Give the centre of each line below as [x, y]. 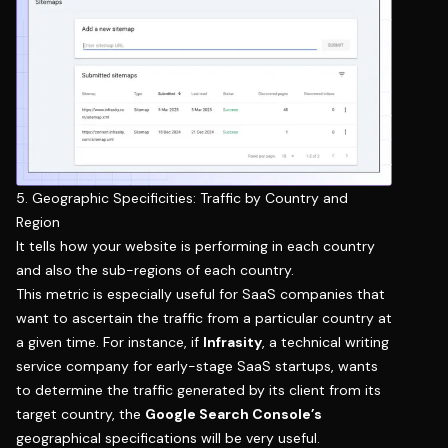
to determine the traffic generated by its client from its [198, 389]
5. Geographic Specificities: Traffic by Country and [182, 197]
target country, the [80, 413]
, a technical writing [325, 341]
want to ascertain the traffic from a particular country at [204, 317]
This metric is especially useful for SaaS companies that [200, 293]
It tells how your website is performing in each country [195, 245]
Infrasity [232, 341]
